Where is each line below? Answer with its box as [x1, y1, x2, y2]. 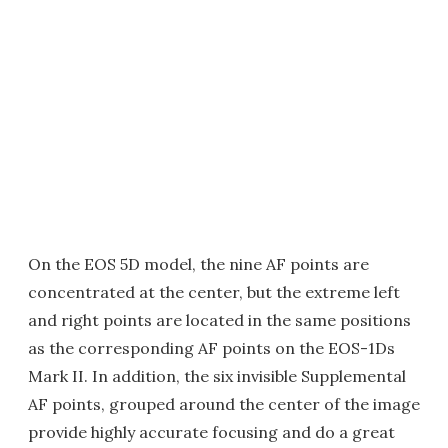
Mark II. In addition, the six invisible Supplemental [28, 366, 406, 386]
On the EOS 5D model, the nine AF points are [28, 254, 369, 274]
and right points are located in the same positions [28, 310, 411, 330]
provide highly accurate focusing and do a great [28, 422, 395, 442]
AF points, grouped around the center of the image [28, 394, 420, 414]
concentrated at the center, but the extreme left [28, 282, 400, 302]
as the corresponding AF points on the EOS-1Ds [28, 338, 395, 358]
